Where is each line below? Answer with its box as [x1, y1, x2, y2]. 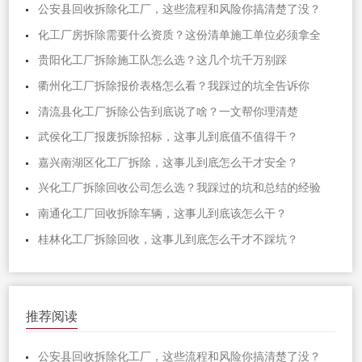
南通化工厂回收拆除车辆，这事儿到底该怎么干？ [38, 208, 288, 221]
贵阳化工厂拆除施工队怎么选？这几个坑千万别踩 [38, 54, 288, 67]
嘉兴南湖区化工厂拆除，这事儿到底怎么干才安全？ [38, 156, 299, 169]
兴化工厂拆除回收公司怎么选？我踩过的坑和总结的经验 [38, 182, 322, 195]
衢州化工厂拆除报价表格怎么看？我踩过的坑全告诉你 [38, 79, 310, 92]
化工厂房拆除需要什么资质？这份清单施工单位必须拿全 [38, 28, 322, 41]
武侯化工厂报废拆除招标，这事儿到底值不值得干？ [38, 131, 299, 144]
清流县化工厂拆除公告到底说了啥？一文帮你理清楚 [38, 105, 299, 118]
